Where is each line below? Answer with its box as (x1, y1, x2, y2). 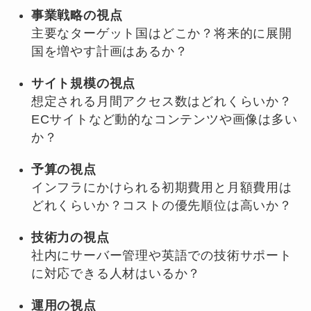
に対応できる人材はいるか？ (31, 267, 201, 280)
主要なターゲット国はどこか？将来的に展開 (31, 26, 292, 40)
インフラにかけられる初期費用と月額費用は (31, 180, 292, 194)
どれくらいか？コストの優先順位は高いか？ (31, 199, 292, 212)
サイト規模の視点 (31, 76, 136, 90)
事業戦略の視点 (31, 8, 123, 22)
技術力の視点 (31, 230, 110, 244)
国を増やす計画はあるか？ (31, 44, 188, 58)
